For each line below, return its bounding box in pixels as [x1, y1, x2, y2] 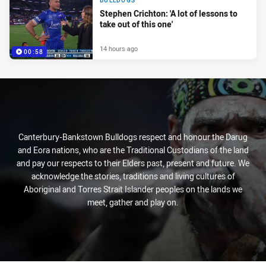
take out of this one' [100, 18, 173, 30]
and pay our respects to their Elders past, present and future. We [17, 157, 249, 169]
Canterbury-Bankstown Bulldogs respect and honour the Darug [18, 131, 248, 143]
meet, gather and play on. [87, 197, 179, 208]
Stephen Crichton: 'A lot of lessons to [100, 8, 237, 20]
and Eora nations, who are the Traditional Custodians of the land [17, 144, 249, 156]
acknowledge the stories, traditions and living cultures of [31, 170, 235, 182]
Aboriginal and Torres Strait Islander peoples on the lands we [24, 183, 242, 195]
